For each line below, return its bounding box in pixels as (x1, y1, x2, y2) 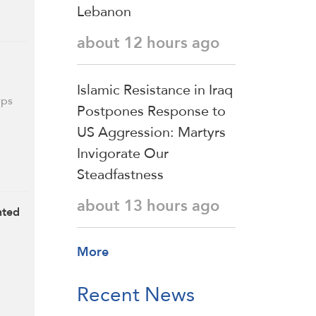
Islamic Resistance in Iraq (77, 76, 233, 104)
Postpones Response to (77, 97, 226, 125)
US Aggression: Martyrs (77, 119, 226, 146)
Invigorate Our (77, 140, 169, 167)
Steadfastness (77, 161, 164, 188)
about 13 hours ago (77, 191, 219, 221)
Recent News (77, 276, 195, 313)
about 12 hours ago (77, 28, 219, 58)
